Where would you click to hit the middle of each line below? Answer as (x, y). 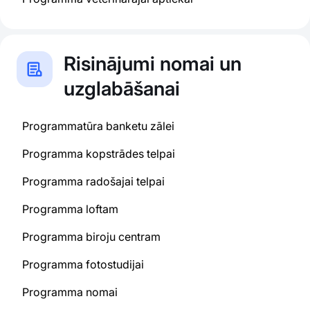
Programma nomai (70, 292)
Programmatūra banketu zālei (98, 126)
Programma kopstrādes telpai (99, 154)
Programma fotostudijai (83, 264)
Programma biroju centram (91, 237)
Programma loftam (70, 209)
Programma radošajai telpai (93, 181)
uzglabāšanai (122, 89)
